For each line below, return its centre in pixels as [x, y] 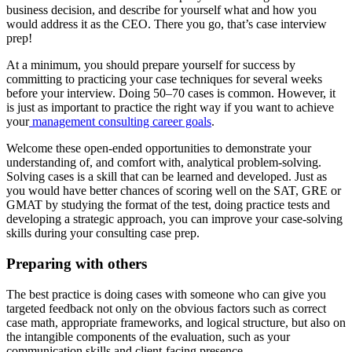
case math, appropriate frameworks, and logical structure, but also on [176, 322]
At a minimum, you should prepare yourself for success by [151, 65]
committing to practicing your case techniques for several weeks [164, 79]
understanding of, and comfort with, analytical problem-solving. [164, 163]
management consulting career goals [120, 122]
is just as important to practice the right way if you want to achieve [170, 108]
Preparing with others [77, 263]
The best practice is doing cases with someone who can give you [166, 294]
